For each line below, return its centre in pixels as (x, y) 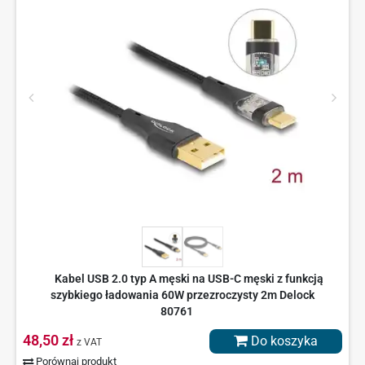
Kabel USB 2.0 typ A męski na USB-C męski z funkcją (189, 279)
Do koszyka (283, 341)
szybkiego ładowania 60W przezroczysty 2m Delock (182, 295)
